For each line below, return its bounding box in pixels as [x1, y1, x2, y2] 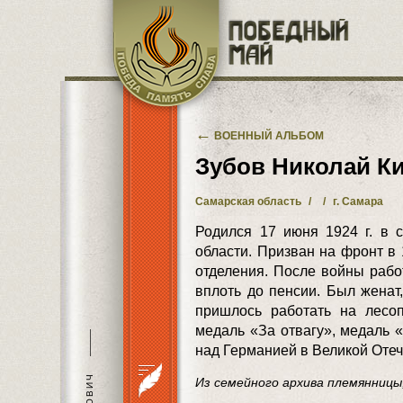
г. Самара [333, 195, 384, 208]
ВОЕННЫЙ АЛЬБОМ [211, 130, 325, 142]
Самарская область [195, 195, 302, 208]
